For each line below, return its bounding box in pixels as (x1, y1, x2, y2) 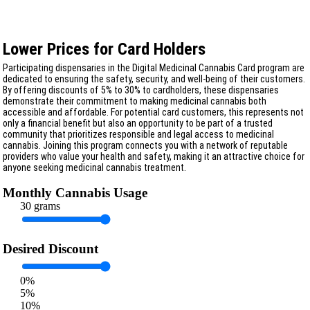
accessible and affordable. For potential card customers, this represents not (3, 106, 304, 118)
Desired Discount (3, 241, 98, 257)
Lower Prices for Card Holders (3, 39, 206, 59)
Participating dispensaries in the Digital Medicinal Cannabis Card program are (3, 62, 304, 73)
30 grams (20, 200, 60, 212)
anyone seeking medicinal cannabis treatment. (3, 161, 186, 173)
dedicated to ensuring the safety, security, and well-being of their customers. (3, 73, 305, 84)
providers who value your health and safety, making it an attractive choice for (3, 150, 304, 162)
